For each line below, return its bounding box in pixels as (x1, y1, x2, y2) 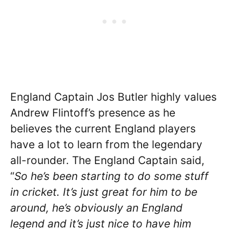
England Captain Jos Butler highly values (10, 90, 217, 104)
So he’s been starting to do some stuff (14, 170, 209, 183)
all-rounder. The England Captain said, (10, 154, 204, 167)
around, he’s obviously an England (10, 201, 182, 215)
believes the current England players (10, 122, 196, 135)
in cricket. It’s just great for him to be (10, 186, 197, 199)
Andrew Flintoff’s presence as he (10, 106, 175, 120)
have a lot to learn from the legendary (10, 138, 202, 151)
